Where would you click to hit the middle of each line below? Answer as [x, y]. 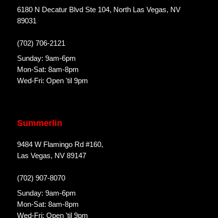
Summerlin [40, 123]
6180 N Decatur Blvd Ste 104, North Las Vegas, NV [99, 10]
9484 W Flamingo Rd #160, [60, 145]
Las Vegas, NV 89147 [52, 156]
